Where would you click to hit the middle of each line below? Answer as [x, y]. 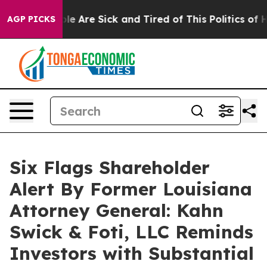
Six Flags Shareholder [110, 167]
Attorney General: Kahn [117, 210]
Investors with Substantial [132, 253]
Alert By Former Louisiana [131, 189]
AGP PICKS [31, 19]
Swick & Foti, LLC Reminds [131, 232]
